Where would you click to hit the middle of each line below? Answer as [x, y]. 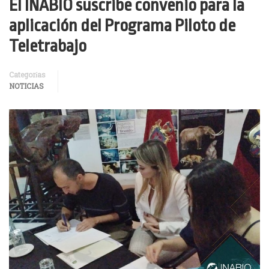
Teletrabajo [48, 46]
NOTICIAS [26, 87]
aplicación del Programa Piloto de [122, 26]
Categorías [27, 76]
